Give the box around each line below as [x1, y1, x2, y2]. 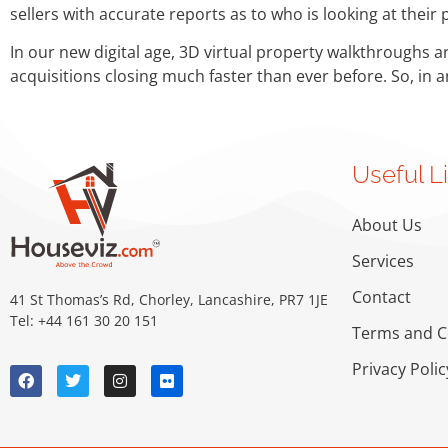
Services [352, 249, 414, 272]
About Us [352, 213, 422, 236]
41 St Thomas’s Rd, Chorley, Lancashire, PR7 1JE [10, 289, 328, 309]
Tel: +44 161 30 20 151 [10, 310, 158, 330]
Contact [352, 285, 411, 308]
